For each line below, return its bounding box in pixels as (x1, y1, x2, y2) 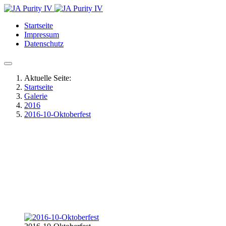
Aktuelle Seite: (24, 74, 75, 82)
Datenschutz (24, 39, 64, 48)
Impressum (24, 30, 59, 39)
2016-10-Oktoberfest (24, 110, 91, 119)
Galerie (24, 92, 47, 100)
